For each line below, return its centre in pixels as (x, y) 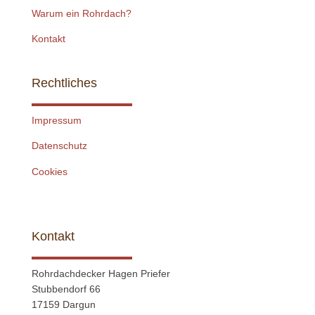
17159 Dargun (63, 305)
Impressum (56, 120)
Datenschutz (59, 146)
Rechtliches (64, 83)
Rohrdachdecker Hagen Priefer (101, 274)
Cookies (49, 171)
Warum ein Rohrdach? (81, 13)
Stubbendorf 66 (66, 289)
